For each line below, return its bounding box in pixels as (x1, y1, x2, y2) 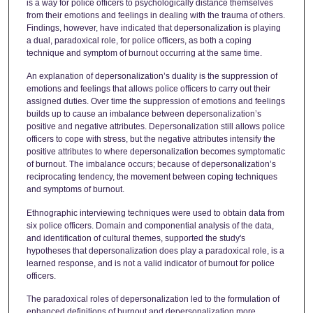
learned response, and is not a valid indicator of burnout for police (26, 258, 275, 268)
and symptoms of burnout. (26, 184, 124, 195)
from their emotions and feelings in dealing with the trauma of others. (26, 10, 285, 20)
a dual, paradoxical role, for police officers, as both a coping (26, 35, 252, 45)
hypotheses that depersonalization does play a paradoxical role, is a (26, 245, 284, 256)
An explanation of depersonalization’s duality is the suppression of (26, 71, 277, 82)
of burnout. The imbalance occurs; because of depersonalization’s (26, 159, 276, 170)
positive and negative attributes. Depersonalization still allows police (26, 122, 285, 132)
